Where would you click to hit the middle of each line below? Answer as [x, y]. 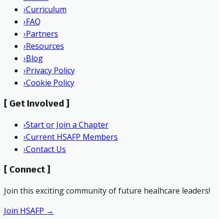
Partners [42, 34]
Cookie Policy [50, 83]
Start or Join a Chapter [67, 124]
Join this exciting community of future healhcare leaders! [107, 191]
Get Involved [37, 103]
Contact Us [46, 149]
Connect [27, 170]
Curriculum [46, 10]
